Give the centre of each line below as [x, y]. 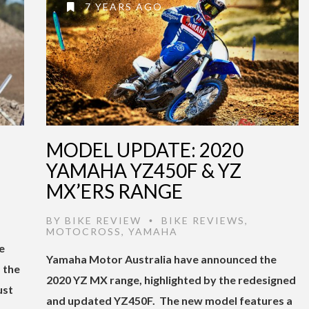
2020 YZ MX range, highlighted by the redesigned [171, 279]
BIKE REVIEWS [203, 220]
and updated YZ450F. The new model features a [169, 300]
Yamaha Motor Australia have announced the [161, 259]
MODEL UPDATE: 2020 [145, 149]
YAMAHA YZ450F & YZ [144, 170]
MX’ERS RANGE [114, 191]
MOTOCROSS [84, 231]
